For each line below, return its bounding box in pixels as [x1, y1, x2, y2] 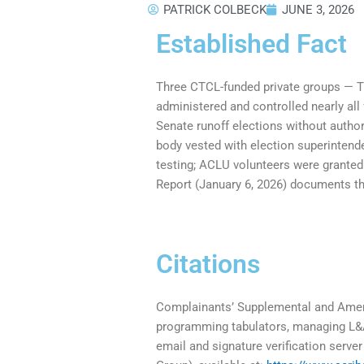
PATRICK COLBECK [163, 2, 267, 17]
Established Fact [156, 28, 348, 59]
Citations [156, 248, 261, 279]
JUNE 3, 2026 [282, 2, 355, 17]
